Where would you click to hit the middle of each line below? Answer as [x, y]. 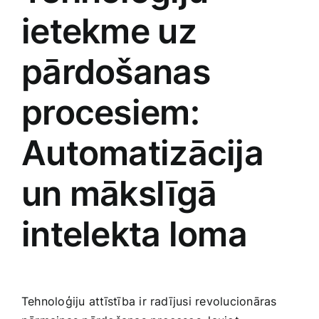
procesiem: [110, 113]
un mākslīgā [119, 194]
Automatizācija [142, 153]
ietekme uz [109, 31]
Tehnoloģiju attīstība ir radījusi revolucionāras [149, 301]
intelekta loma [134, 234]
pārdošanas [116, 72]
